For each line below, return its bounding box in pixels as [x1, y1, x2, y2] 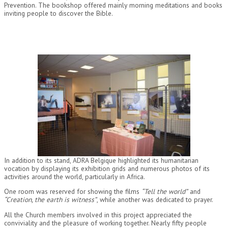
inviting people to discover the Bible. [4, 8, 113, 18]
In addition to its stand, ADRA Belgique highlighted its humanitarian [4, 155, 198, 165]
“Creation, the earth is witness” [4, 195, 97, 205]
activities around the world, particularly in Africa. [4, 172, 145, 181]
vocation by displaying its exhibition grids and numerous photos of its [4, 163, 210, 173]
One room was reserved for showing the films [4, 187, 141, 196]
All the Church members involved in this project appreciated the [4, 210, 192, 219]
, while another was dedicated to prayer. [97, 195, 213, 205]
